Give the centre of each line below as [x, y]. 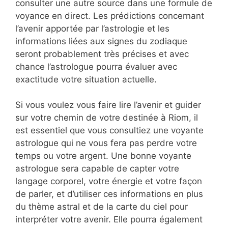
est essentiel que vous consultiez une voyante [109, 131]
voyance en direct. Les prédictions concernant [110, 16]
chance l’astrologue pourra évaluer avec [96, 66]
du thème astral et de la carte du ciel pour [102, 207]
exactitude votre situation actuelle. [86, 79]
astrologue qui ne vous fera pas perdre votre [106, 143]
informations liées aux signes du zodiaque [101, 41]
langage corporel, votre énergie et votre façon [109, 181]
